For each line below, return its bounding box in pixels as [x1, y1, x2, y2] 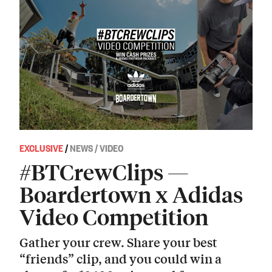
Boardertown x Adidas [19, 180, 243, 208]
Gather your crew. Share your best [19, 233, 217, 251]
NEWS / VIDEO [70, 140, 124, 154]
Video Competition [19, 202, 208, 230]
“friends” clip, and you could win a [19, 250, 222, 268]
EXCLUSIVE [19, 140, 63, 154]
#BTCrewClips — [19, 157, 189, 185]
